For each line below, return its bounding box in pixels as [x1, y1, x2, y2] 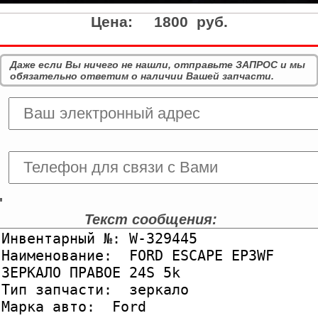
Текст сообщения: [84, 212, 217, 228]
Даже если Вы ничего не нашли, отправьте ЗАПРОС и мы [10, 59, 305, 71]
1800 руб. [153, 13, 228, 31]
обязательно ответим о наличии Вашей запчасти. [10, 70, 274, 82]
